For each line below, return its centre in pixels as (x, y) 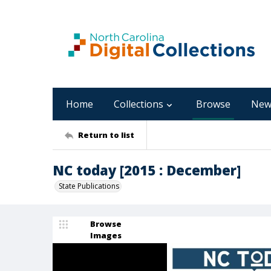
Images (106, 235)
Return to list (106, 135)
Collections (139, 104)
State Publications (89, 186)
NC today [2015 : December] (147, 170)
